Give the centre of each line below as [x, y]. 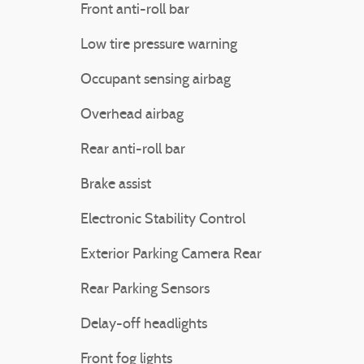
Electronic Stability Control [163, 220]
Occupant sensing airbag [156, 80]
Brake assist [116, 185]
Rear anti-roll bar [133, 150]
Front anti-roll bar [135, 10]
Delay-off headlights [144, 325]
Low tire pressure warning [159, 45]
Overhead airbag [132, 115]
